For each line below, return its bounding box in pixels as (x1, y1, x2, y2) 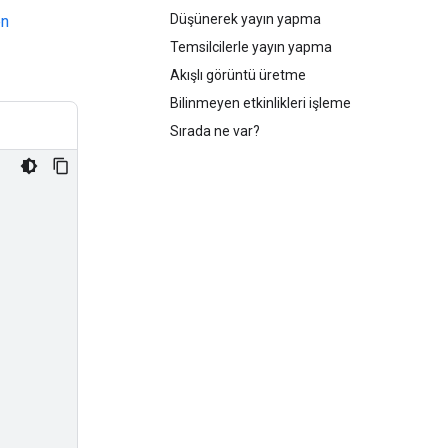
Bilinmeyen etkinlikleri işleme (170, 95, 351, 111)
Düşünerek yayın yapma (170, 11, 321, 27)
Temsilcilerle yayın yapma (170, 39, 332, 55)
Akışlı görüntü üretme (170, 67, 306, 83)
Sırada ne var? (170, 123, 260, 139)
